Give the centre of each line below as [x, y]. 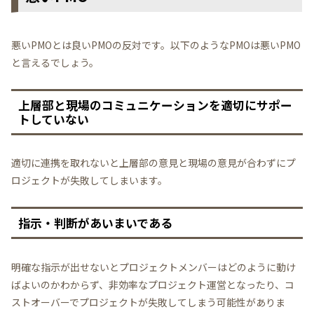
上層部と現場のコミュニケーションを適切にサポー [155, 105]
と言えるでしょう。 [55, 62]
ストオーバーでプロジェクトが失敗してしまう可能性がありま [148, 302]
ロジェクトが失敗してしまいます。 [89, 180]
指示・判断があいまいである [95, 223]
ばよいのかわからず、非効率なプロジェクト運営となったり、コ [153, 284]
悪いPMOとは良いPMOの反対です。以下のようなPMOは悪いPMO [156, 45]
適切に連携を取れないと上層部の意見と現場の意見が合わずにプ [153, 163]
